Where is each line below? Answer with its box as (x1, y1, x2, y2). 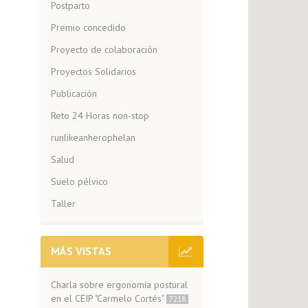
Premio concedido (50, 21, 126, 34)
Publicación (50, 87, 97, 100)
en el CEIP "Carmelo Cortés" (50, 292, 166, 305)
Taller (50, 197, 76, 210)
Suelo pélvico (50, 175, 108, 188)
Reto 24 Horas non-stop (50, 109, 149, 122)
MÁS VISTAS (50, 244, 111, 258)
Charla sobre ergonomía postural (50, 278, 188, 291)
